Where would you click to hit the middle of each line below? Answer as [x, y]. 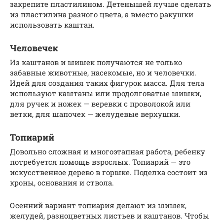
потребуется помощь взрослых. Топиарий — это [100, 162]
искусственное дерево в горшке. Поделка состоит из [109, 172]
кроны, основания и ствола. [62, 183]
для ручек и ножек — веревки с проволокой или [100, 104]
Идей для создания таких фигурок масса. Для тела [107, 83]
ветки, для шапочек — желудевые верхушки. [95, 114]
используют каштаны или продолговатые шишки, [106, 93]
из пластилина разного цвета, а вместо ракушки [102, 15]
